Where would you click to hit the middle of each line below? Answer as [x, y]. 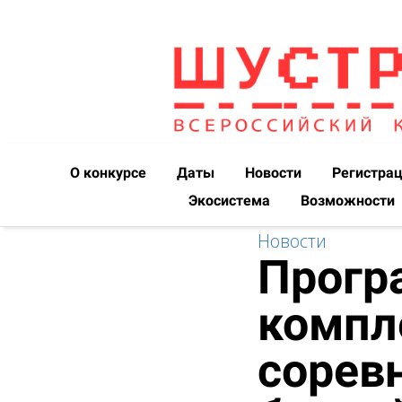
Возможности [350, 200]
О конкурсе [110, 172]
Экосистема [231, 200]
